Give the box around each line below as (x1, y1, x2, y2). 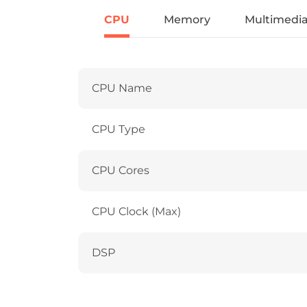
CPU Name (92, 82, 152, 95)
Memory (164, 13, 210, 26)
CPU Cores (92, 164, 149, 177)
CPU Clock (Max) (92, 205, 181, 218)
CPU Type (92, 123, 145, 136)
